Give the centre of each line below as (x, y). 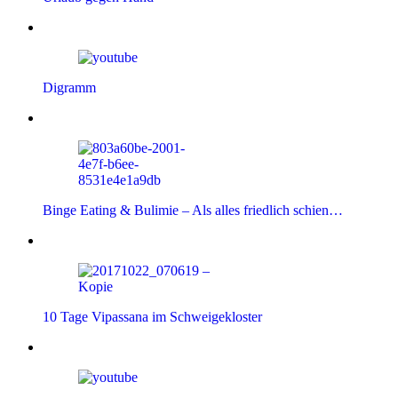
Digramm (69, 88)
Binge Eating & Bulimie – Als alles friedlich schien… (193, 211)
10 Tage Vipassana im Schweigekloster (152, 317)
